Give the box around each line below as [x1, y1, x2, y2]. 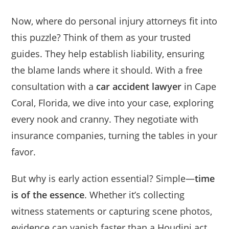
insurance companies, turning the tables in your [11, 129, 218, 142]
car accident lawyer [96, 80, 182, 93]
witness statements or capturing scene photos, [11, 204, 213, 217]
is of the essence [11, 188, 85, 201]
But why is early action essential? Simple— [11, 172, 195, 185]
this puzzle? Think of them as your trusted [11, 31, 191, 43]
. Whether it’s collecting [84, 188, 185, 201]
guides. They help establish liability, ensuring [11, 47, 205, 60]
